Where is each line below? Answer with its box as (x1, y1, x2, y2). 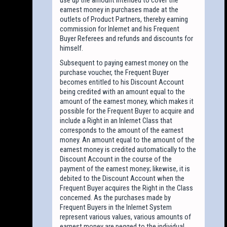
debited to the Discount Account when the (60, 173, 185, 183)
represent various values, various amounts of (60, 212, 192, 221)
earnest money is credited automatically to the (60, 144, 197, 154)
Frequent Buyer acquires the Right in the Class (60, 183, 194, 193)
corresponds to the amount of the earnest (60, 125, 184, 135)
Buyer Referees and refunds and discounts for (60, 33, 194, 43)
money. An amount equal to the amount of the (60, 135, 195, 144)
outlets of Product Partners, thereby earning (60, 14, 188, 24)
